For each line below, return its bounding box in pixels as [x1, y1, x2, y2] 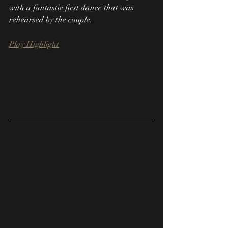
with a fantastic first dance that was [9, 3, 136, 13]
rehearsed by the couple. [9, 15, 92, 25]
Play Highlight [9, 39, 59, 49]
